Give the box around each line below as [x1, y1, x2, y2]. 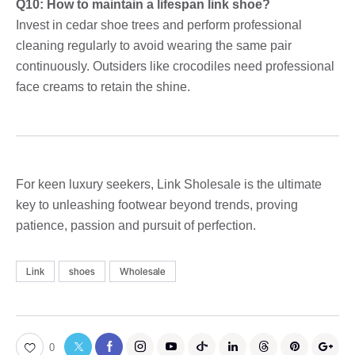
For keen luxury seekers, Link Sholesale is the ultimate [16, 177, 322, 191]
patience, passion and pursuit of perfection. [16, 218, 256, 232]
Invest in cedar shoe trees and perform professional [16, 17, 302, 32]
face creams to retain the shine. [16, 79, 190, 94]
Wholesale [120, 264, 166, 279]
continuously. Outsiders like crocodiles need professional [16, 59, 334, 73]
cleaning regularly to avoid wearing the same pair [16, 38, 292, 52]
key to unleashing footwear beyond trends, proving [16, 197, 298, 212]
